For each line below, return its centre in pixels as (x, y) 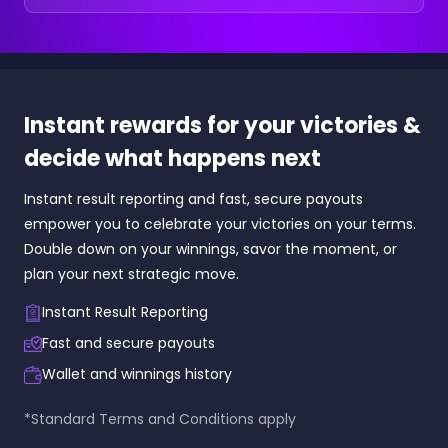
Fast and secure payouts (128, 343)
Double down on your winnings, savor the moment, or (210, 249)
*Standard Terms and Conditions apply (160, 419)
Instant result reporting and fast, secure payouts (193, 199)
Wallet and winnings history (137, 374)
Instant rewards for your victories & (222, 126)
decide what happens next (172, 159)
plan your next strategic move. (131, 274)
